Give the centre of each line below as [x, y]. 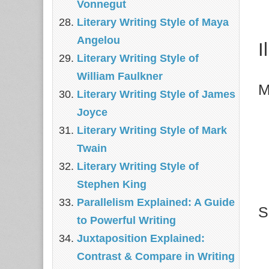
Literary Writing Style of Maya [153, 22]
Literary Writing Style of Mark [152, 130]
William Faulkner [120, 76]
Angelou [98, 40]
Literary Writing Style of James [156, 94]
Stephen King [112, 184]
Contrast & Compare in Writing [156, 256]
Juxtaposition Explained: [141, 238]
